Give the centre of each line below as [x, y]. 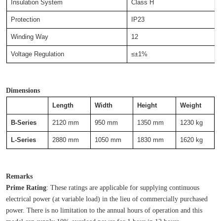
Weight [191, 106]
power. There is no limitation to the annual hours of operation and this [104, 210]
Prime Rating [26, 188]
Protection [67, 20]
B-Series [24, 123]
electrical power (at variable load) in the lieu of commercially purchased [107, 199]
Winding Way [29, 37]
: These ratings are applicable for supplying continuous [123, 188]
